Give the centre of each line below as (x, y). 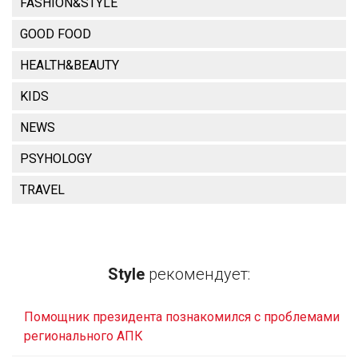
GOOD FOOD (56, 34)
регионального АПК (84, 336)
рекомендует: (197, 274)
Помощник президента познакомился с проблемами (182, 316)
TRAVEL (42, 189)
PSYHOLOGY (56, 158)
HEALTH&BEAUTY (70, 65)
